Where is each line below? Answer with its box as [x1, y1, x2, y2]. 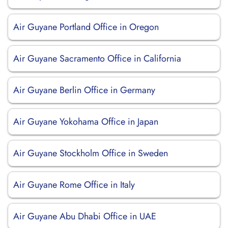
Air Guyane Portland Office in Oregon [13, 20, 159, 34]
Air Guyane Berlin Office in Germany [13, 83, 155, 97]
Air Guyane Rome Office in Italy [13, 178, 135, 191]
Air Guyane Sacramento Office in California [13, 52, 181, 65]
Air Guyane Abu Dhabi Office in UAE [13, 210, 156, 223]
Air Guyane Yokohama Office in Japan [13, 115, 158, 128]
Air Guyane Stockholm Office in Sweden [13, 147, 168, 160]
